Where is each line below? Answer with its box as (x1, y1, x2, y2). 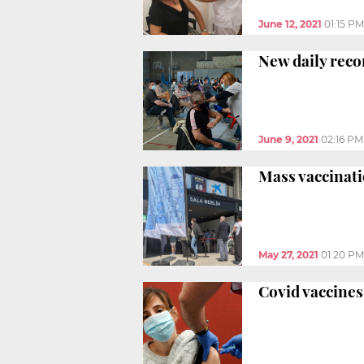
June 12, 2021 (258, 17, 322, 30)
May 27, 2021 (258, 248, 318, 261)
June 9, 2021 (258, 132, 318, 145)
